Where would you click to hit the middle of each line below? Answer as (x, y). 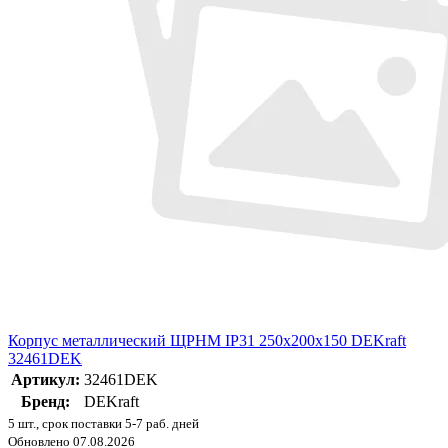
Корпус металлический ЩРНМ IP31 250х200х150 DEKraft (207, 341)
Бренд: (45, 402)
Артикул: (45, 380)
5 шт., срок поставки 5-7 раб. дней (103, 424)
